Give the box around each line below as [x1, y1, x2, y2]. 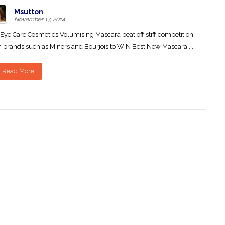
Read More [2, 67, 34, 75]
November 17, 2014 [14, 16, 65, 23]
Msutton [14, 8, 43, 16]
